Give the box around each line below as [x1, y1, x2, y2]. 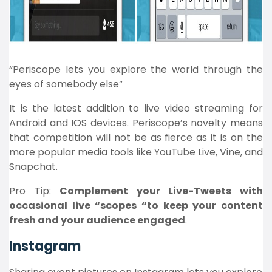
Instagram [9, 237, 81, 256]
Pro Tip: [9, 184, 60, 198]
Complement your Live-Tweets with [59, 184, 263, 198]
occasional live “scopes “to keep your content [9, 199, 263, 212]
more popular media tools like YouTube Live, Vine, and [9, 145, 263, 159]
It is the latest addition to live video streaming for [9, 101, 263, 115]
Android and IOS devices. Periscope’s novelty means [9, 116, 263, 130]
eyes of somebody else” [9, 77, 123, 91]
